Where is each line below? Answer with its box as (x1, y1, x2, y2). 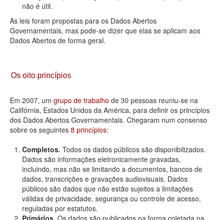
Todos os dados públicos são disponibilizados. (60, 144, 206, 154)
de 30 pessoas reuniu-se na (109, 95, 198, 105)
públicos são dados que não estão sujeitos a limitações (22, 184, 193, 193)
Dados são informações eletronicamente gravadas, (22, 154, 181, 164)
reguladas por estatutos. (22, 203, 98, 213)
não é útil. (22, 1, 53, 11)
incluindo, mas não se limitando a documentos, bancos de (22, 164, 202, 174)
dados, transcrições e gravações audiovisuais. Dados (22, 174, 188, 184)
